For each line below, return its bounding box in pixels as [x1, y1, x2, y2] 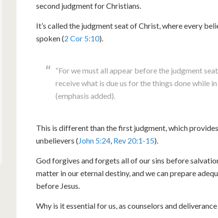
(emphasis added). [55, 91, 115, 100]
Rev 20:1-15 [113, 136, 154, 145]
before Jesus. [36, 181, 80, 190]
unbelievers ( [36, 136, 78, 145]
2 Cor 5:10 [64, 34, 99, 43]
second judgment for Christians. [36, 1, 141, 10]
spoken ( [36, 34, 64, 43]
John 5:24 [78, 136, 110, 145]
